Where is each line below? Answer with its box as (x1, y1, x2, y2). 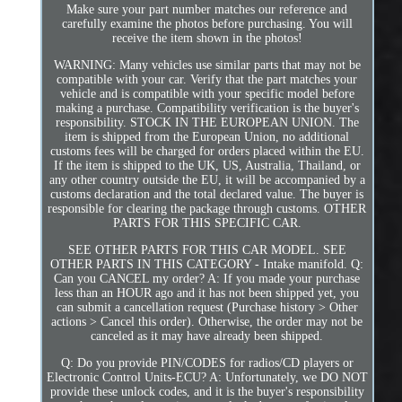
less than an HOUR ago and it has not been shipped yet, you (55, 286, 360, 301)
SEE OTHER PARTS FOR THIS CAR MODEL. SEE (67, 243, 346, 258)
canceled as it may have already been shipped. (91, 329, 324, 344)
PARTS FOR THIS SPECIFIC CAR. (112, 216, 301, 231)
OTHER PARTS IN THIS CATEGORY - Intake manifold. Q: (50, 258, 364, 272)
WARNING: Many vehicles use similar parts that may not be (53, 58, 361, 73)
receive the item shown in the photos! (111, 31, 302, 46)
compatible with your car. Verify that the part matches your (57, 73, 358, 87)
